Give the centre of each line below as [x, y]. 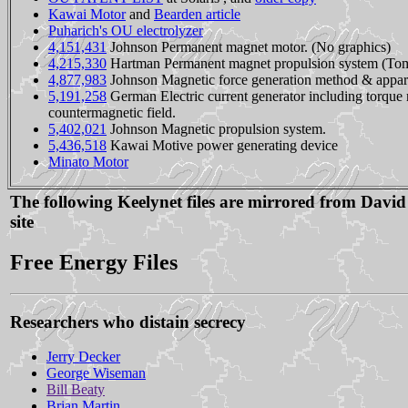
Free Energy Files [94, 262]
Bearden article [197, 15]
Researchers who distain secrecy [128, 321]
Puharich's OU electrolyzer [126, 31]
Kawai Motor [87, 15]
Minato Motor [88, 162]
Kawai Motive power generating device [222, 146]
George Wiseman [96, 373]
